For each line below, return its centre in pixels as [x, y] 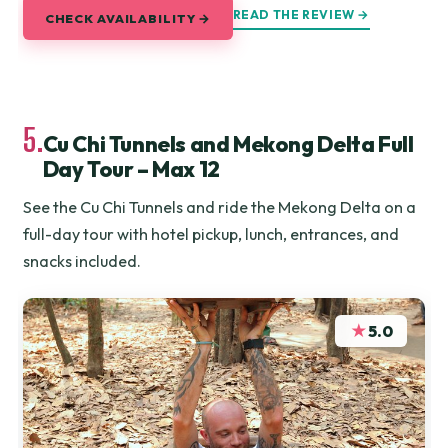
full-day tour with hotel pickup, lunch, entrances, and [211, 234]
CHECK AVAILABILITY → [128, 17]
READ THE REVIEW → [301, 15]
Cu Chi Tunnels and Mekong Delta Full [228, 144]
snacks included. [82, 261]
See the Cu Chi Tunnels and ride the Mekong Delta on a [220, 207]
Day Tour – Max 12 [131, 169]
